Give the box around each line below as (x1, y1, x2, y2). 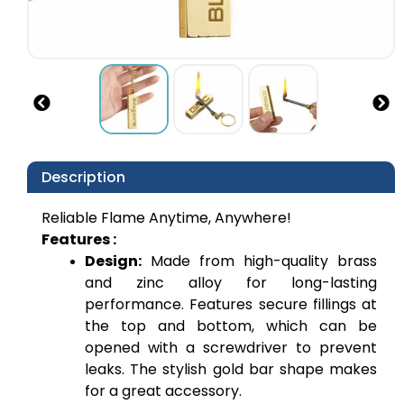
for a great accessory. (85, 380, 242, 401)
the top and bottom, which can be (85, 315, 377, 336)
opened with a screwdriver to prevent (85, 336, 377, 358)
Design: (85, 250, 142, 271)
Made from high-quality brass (142, 250, 377, 271)
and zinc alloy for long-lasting (85, 271, 377, 293)
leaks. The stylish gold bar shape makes (85, 358, 377, 380)
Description (41, 166, 125, 188)
